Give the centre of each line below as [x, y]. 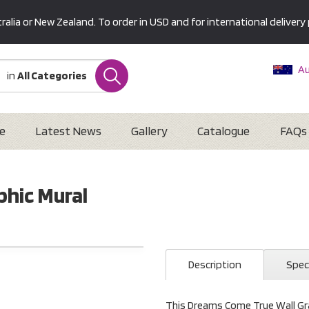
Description [215, 265]
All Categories [52, 76]
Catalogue [224, 131]
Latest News [68, 131]
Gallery [150, 131]
